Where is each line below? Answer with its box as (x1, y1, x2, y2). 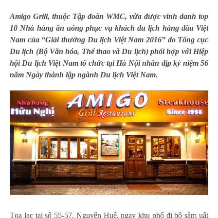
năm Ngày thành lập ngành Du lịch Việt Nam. (10, 70, 158, 79)
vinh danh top (163, 12, 208, 20)
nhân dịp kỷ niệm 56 (142, 58, 209, 67)
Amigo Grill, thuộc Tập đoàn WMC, (10, 12, 127, 20)
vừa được (127, 12, 163, 20)
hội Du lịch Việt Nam (10, 58, 81, 67)
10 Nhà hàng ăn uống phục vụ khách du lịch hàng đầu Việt (10, 23, 208, 32)
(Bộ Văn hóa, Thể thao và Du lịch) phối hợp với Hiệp (36, 47, 209, 55)
